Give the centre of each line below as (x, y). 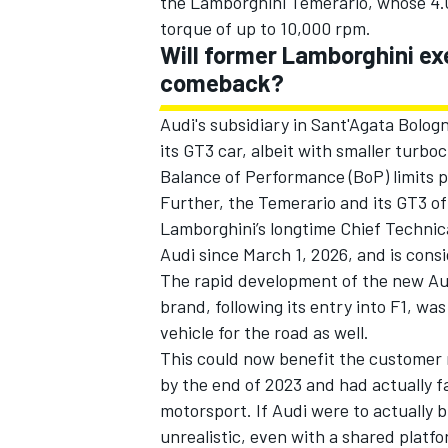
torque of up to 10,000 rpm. (265, 28)
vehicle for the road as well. (264, 332)
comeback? (222, 83)
